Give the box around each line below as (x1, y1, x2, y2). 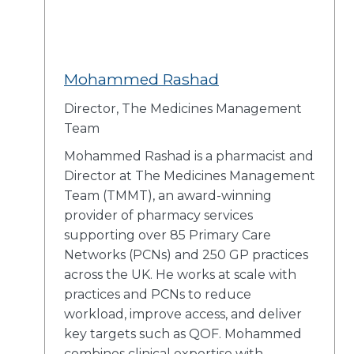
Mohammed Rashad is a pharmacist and (64, 148, 314, 164)
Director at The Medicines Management (64, 168, 315, 183)
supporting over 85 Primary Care (64, 227, 271, 243)
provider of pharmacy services (64, 207, 253, 223)
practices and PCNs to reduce (64, 286, 251, 302)
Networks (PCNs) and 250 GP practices (64, 247, 308, 262)
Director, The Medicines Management (64, 100, 302, 116)
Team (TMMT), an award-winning (64, 187, 272, 203)
